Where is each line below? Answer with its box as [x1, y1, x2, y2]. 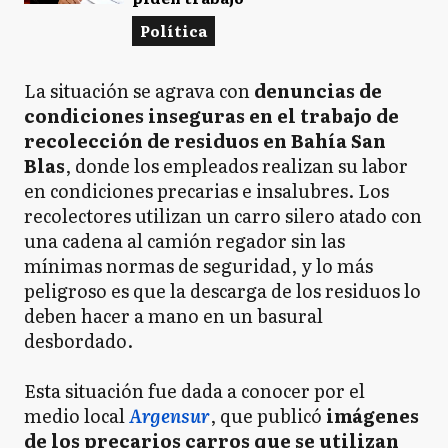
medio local [24, 401, 129, 429]
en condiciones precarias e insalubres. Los [24, 176, 389, 204]
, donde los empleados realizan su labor [65, 151, 408, 179]
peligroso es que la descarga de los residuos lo [24, 276, 421, 304]
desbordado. [24, 326, 137, 354]
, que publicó [210, 401, 326, 429]
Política [140, 18, 207, 42]
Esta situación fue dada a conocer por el [24, 376, 365, 404]
